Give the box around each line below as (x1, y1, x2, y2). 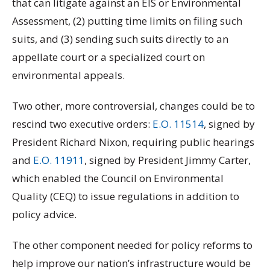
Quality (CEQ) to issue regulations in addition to (12, 189, 239, 203)
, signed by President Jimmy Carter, (84, 153, 251, 167)
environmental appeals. (12, 67, 127, 82)
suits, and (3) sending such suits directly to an (12, 31, 228, 46)
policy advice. (12, 207, 77, 221)
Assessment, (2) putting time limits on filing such (12, 13, 242, 28)
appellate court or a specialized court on (12, 49, 205, 64)
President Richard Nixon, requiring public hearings (12, 135, 254, 149)
